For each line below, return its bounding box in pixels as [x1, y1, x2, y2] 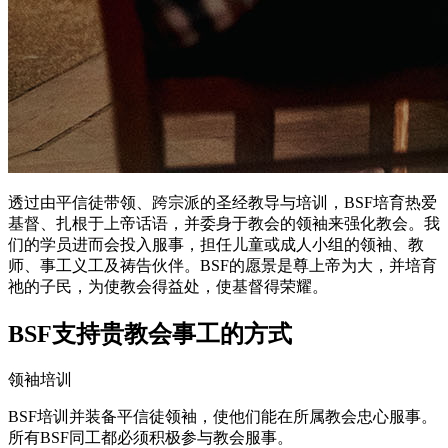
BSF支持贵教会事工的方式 [8, 321, 292, 348]
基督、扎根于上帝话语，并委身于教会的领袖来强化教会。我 [8, 215, 440, 233]
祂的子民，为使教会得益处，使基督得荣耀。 [8, 278, 328, 296]
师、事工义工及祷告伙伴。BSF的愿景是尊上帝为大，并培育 [8, 257, 437, 275]
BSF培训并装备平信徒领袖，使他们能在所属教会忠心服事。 [8, 408, 437, 426]
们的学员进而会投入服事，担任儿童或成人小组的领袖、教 [8, 236, 424, 254]
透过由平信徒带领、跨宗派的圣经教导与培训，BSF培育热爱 [8, 194, 437, 212]
